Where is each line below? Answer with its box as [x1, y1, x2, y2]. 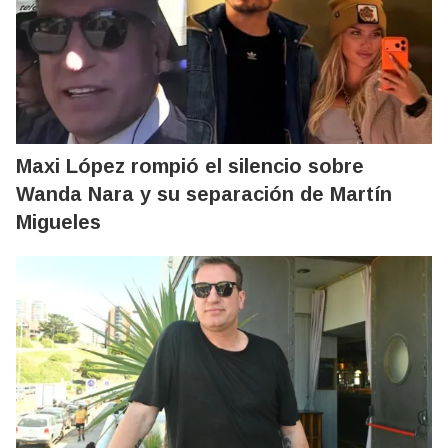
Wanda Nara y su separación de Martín [16, 183, 392, 205]
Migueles [16, 211, 101, 233]
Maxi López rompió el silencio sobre [16, 155, 364, 177]
